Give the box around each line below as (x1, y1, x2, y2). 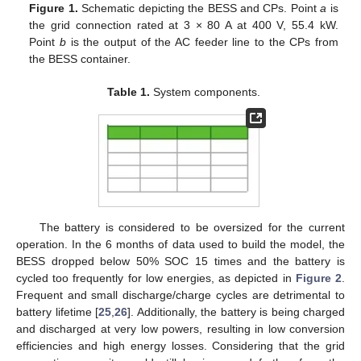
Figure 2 (295, 271, 342, 284)
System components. (150, 85, 261, 98)
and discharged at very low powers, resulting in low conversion (16, 322, 345, 335)
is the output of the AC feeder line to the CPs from (65, 35, 338, 48)
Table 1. (107, 85, 151, 98)
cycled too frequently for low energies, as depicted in (16, 271, 296, 284)
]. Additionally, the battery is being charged (127, 305, 345, 318)
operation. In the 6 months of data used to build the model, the (16, 237, 345, 251)
